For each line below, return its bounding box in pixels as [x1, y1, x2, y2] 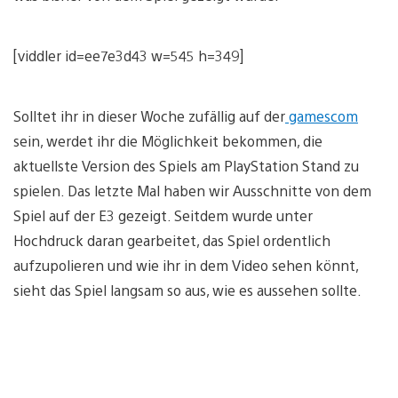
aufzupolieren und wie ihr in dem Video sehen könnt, [13, 255, 358, 275]
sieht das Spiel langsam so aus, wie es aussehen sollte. [13, 280, 362, 299]
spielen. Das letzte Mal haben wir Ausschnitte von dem [13, 180, 371, 200]
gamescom [285, 106, 358, 125]
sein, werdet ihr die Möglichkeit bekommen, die [13, 131, 322, 150]
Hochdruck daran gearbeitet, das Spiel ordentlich [13, 230, 330, 250]
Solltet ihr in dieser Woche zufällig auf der [13, 106, 285, 125]
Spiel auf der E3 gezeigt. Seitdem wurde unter [13, 205, 313, 225]
